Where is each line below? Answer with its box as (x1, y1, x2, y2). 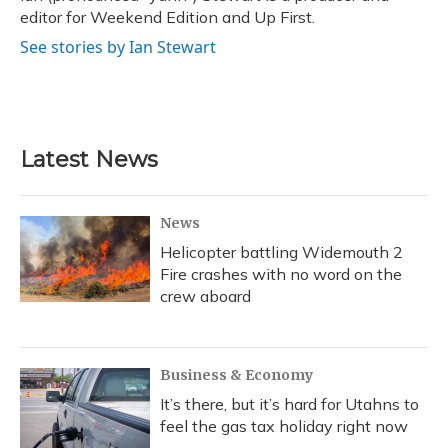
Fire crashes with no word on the (160, 264, 402, 284)
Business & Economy (160, 366, 313, 384)
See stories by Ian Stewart (20, 36, 216, 58)
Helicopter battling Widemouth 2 (160, 242, 403, 262)
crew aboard (160, 286, 251, 306)
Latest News (20, 146, 158, 173)
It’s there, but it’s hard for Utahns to (160, 394, 419, 414)
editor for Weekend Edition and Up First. (20, 7, 315, 27)
